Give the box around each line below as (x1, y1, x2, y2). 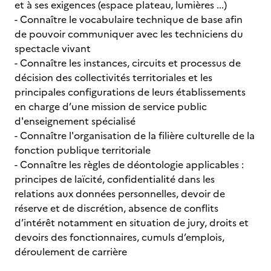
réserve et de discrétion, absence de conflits (15, 201, 218, 215)
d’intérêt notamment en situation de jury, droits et (15, 215, 249, 230)
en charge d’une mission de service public (15, 99, 207, 114)
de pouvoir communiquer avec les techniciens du (15, 27, 243, 41)
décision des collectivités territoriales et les (15, 70, 212, 85)
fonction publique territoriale (15, 143, 151, 157)
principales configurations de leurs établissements (15, 85, 246, 99)
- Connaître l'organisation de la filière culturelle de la (15, 128, 255, 143)
